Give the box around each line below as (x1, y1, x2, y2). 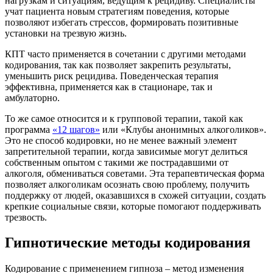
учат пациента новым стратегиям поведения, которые (5, 5, 229, 16)
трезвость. (5, 211, 47, 222)
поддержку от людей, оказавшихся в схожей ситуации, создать (5, 190, 266, 200)
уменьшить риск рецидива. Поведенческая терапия (5, 70, 218, 81)
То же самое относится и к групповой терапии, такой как (5, 113, 243, 124)
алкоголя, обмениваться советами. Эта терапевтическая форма (5, 168, 264, 179)
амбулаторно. (5, 92, 60, 103)
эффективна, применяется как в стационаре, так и (5, 81, 213, 92)
